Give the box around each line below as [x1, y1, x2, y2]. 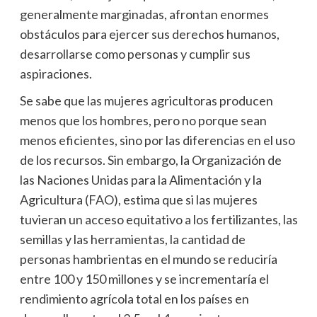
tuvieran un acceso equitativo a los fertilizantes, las [19, 211, 298, 227]
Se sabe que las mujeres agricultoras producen [19, 92, 273, 108]
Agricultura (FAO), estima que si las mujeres [19, 191, 258, 207]
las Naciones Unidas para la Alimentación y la [19, 171, 262, 188]
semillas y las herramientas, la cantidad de [19, 231, 246, 247]
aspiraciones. [19, 65, 92, 81]
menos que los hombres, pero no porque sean [19, 112, 267, 128]
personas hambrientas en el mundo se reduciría [19, 250, 277, 267]
